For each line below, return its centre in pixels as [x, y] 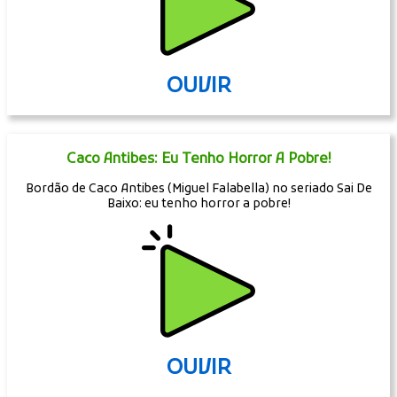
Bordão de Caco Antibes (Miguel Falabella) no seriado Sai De [198, 190]
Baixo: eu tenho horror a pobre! [198, 205]
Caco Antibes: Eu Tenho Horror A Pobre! [198, 159]
